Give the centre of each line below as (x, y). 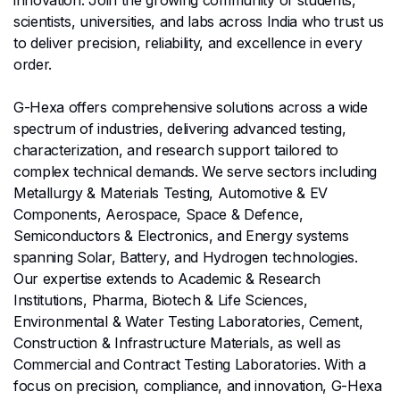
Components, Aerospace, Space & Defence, (158, 214)
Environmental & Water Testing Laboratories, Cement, (188, 321)
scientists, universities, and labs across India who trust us (199, 21)
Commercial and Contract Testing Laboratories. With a (190, 364)
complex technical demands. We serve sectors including (196, 171)
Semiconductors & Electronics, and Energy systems (181, 235)
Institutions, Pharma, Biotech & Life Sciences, (161, 300)
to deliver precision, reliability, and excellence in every (188, 42)
